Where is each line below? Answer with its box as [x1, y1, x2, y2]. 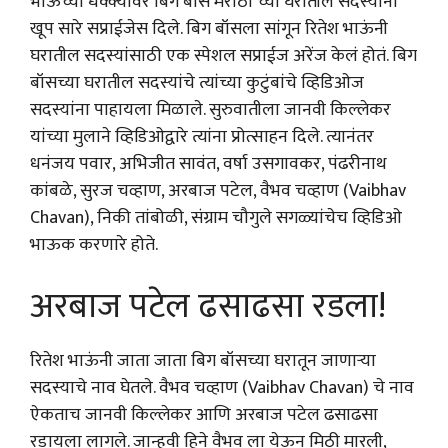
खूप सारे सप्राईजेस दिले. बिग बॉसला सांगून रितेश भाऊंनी [30, 14, 388, 44]
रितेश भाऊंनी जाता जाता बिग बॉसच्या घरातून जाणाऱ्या [30, 346, 376, 376]
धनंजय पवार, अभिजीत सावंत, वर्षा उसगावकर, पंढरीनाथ [30, 149, 387, 179]
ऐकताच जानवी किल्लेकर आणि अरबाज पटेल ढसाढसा [30, 400, 378, 430]
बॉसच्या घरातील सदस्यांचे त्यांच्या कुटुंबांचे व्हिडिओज [30, 68, 364, 98]
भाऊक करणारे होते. [30, 230, 158, 260]
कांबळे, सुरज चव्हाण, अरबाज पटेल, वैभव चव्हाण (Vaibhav [30, 176, 406, 206]
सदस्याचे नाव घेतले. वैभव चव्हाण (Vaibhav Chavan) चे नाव [30, 373, 414, 403]
